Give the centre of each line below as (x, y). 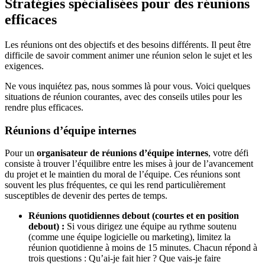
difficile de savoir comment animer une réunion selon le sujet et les (128, 55)
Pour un (21, 153)
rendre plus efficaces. (44, 107)
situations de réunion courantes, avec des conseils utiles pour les (123, 96)
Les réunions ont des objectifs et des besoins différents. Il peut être (128, 44)
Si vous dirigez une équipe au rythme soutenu (152, 227)
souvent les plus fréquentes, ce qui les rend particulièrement (115, 185)
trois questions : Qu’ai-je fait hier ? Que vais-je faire (125, 258)
